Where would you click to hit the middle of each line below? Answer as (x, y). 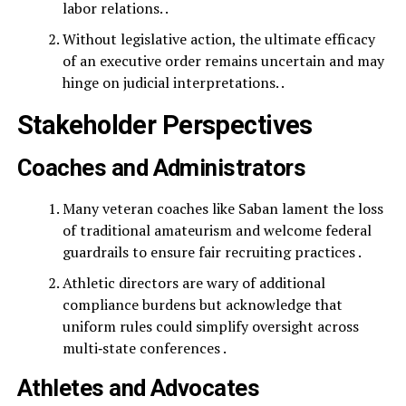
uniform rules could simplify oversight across (210, 326)
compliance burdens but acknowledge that (202, 304)
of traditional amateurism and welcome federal (217, 230)
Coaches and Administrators (161, 168)
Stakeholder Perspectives (164, 125)
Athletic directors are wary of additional (193, 283)
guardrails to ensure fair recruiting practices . (212, 252)
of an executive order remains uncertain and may (223, 61)
